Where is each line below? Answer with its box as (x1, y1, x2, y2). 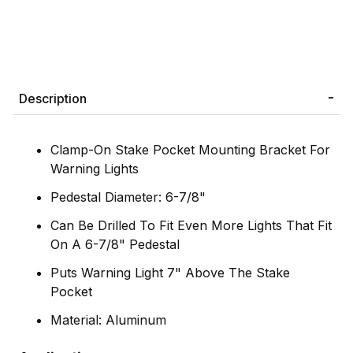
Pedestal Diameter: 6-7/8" (50, 188, 206, 205)
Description (19, 90, 87, 106)
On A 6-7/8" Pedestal (50, 236, 180, 252)
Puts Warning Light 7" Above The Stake (50, 264, 290, 281)
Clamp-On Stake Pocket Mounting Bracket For (50, 141, 330, 158)
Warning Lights (50, 160, 139, 176)
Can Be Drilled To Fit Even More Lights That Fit (50, 217, 332, 233)
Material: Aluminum (50, 311, 166, 328)
